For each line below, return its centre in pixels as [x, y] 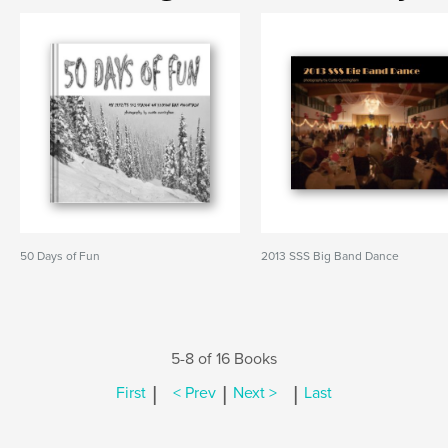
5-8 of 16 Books [224, 359]
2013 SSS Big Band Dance [330, 256]
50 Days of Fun [60, 256]
